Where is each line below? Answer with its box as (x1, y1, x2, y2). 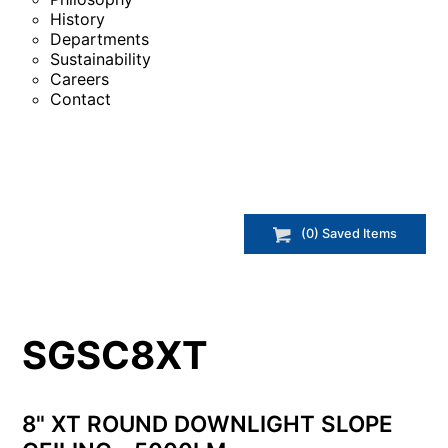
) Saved (313, 226, 363, 242)
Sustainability (50, 49, 151, 69)
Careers (50, 69, 109, 89)
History (50, 9, 105, 29)
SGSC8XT (22, 331, 209, 378)
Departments (50, 29, 149, 49)
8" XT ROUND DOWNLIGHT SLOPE (22, 409, 394, 437)
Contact (50, 89, 111, 109)
